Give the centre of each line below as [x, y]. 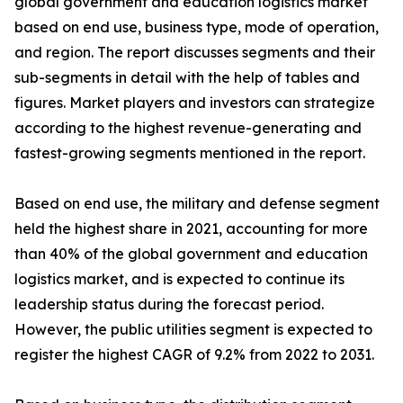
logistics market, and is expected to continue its [179, 279]
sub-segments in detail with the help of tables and [187, 77]
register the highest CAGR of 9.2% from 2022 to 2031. [194, 354]
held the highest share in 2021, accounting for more [191, 228]
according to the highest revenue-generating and [188, 128]
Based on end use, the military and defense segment [197, 203]
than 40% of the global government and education [191, 254]
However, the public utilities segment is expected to [193, 329]
